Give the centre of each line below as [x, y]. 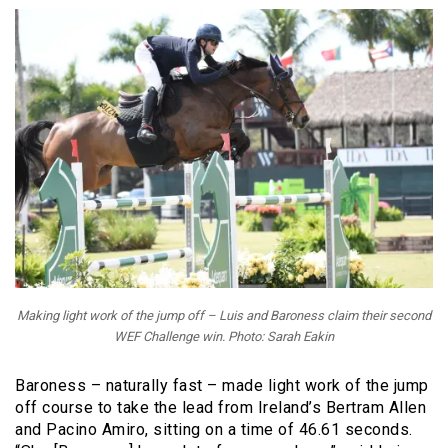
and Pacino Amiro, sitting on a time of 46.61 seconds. [214, 430]
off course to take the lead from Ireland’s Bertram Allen [220, 408]
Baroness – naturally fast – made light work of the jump [222, 386]
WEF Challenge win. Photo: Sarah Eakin [224, 337]
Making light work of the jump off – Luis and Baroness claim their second [224, 316]
